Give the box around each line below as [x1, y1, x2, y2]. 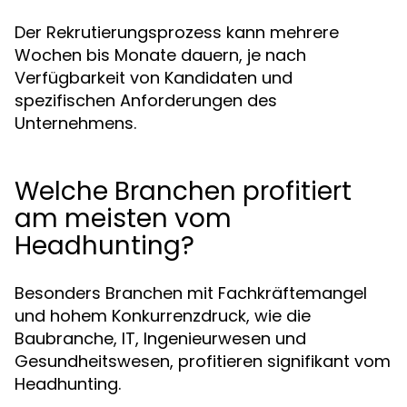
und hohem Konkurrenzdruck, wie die [15, 304, 311, 327]
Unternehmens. [15, 112, 136, 134]
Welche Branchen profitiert [15, 174, 352, 209]
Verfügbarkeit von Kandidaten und [15, 66, 293, 89]
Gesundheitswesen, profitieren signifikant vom [15, 350, 391, 372]
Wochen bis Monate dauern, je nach [15, 44, 306, 66]
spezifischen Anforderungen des [15, 89, 277, 112]
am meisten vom [15, 201, 232, 236]
